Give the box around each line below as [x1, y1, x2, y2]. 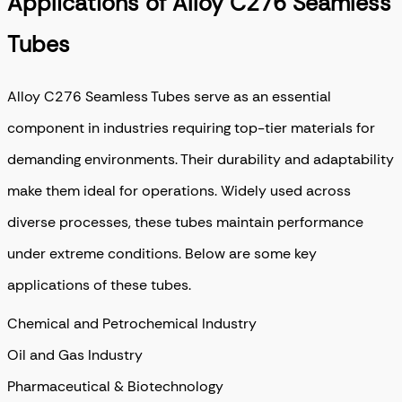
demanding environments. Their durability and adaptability [7, 149, 394, 169]
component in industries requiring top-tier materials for [7, 118, 375, 137]
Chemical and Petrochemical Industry [7, 313, 257, 333]
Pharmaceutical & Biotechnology [7, 376, 223, 396]
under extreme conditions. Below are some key [7, 243, 317, 263]
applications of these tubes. [7, 275, 191, 294]
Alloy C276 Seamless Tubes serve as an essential [7, 86, 331, 106]
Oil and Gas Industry [7, 345, 143, 364]
